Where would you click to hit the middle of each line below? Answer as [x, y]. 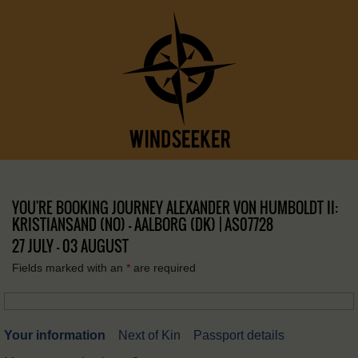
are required [163, 268]
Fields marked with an [69, 268]
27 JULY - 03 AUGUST [70, 246]
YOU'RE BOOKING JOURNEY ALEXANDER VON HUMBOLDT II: [175, 208]
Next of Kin [149, 335]
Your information [55, 335]
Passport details [239, 335]
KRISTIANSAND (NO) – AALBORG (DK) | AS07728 [143, 225]
